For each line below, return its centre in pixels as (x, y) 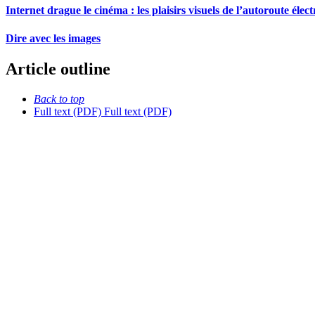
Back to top (59, 98)
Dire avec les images (53, 38)
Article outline (58, 69)
